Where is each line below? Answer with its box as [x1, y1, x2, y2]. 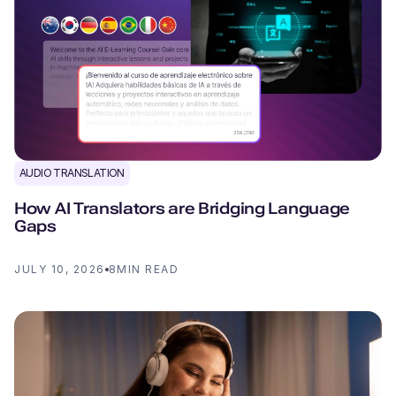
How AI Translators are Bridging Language [14, 198, 351, 217]
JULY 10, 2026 [14, 262, 105, 276]
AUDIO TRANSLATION [19, 165, 125, 179]
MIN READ [117, 262, 179, 276]
